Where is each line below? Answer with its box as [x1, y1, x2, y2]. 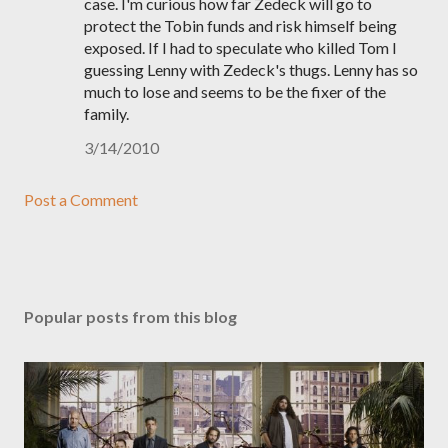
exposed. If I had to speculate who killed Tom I [84, 38, 397, 57]
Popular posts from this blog [24, 307, 237, 326]
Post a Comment [24, 190, 138, 209]
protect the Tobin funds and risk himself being [84, 16, 397, 35]
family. [84, 104, 129, 123]
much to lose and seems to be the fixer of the [84, 82, 386, 101]
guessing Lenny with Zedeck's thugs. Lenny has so [84, 60, 418, 79]
